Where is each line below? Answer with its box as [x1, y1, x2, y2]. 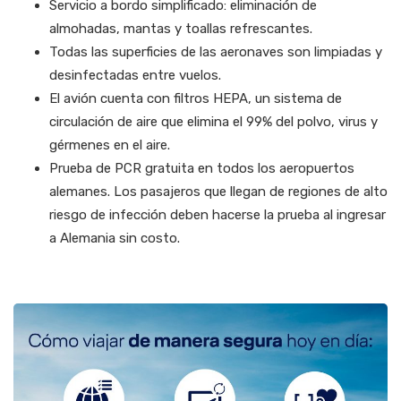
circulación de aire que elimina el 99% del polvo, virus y [49, 114, 378, 131]
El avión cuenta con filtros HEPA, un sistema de [49, 90, 342, 107]
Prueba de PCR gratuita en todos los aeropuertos [49, 160, 354, 177]
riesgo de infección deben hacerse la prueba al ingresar [49, 207, 386, 224]
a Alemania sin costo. [49, 230, 183, 247]
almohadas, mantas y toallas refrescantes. [49, 21, 316, 38]
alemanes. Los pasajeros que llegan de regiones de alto [49, 183, 388, 200]
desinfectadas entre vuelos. [49, 67, 225, 84]
